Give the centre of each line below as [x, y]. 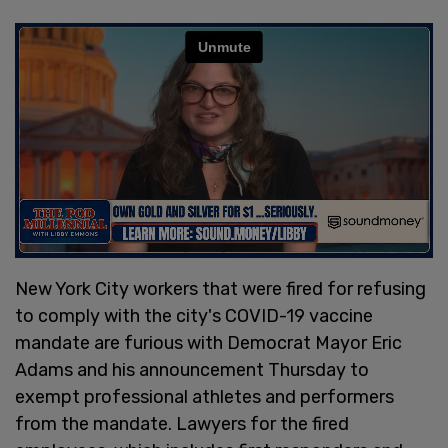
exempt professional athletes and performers [204, 396]
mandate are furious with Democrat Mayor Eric [208, 342]
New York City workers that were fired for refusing [220, 288]
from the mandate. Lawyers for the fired [182, 423]
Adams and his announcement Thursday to [192, 369]
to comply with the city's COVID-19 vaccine [194, 315]
